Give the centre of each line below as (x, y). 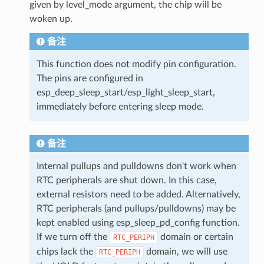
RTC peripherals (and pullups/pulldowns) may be (136, 208)
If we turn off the (73, 237)
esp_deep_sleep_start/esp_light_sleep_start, (126, 92)
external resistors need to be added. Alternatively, (138, 194)
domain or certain (195, 237)
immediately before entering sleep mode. (120, 106)
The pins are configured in (90, 78)
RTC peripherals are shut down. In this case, (126, 180)
